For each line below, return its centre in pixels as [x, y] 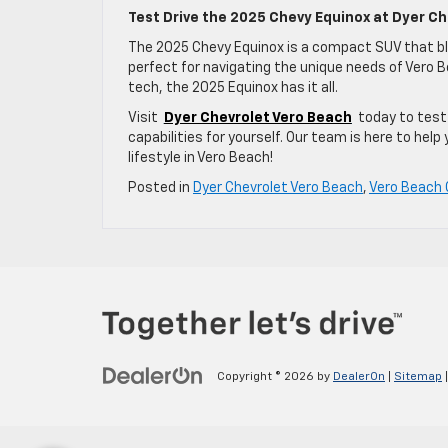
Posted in [160, 187]
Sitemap [418, 377]
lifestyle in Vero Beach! [200, 157]
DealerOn [359, 377]
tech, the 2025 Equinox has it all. [233, 87]
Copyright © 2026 [267, 377]
